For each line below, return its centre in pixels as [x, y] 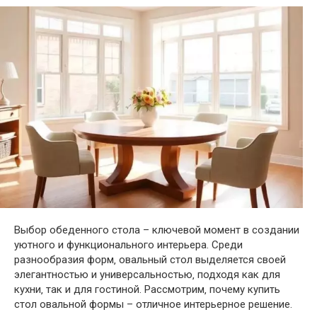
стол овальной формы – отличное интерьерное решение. [153, 305]
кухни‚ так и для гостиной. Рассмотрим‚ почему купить [147, 290]
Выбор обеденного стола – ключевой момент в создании [157, 230]
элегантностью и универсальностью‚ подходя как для [147, 275]
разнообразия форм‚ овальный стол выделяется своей [150, 260]
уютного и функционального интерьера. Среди [128, 245]
